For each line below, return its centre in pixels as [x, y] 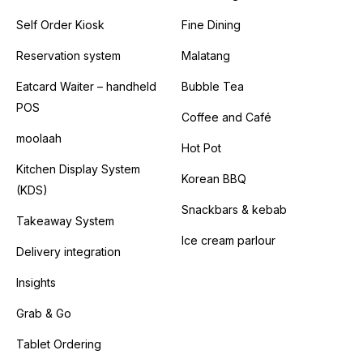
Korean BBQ [214, 179]
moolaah [39, 138]
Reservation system [68, 56]
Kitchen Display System [78, 169]
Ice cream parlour [228, 240]
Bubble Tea [213, 86]
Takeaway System [65, 221]
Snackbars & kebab [234, 209]
